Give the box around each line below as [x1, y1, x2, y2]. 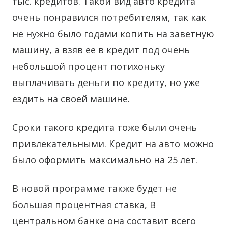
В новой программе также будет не [12, 182, 177, 194]
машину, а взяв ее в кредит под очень [12, 44, 190, 56]
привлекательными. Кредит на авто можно [12, 137, 214, 150]
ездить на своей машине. [12, 93, 130, 105]
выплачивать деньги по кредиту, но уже [12, 76, 200, 89]
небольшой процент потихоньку [12, 60, 165, 72]
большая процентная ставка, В [12, 198, 156, 211]
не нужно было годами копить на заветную [12, 27, 214, 40]
